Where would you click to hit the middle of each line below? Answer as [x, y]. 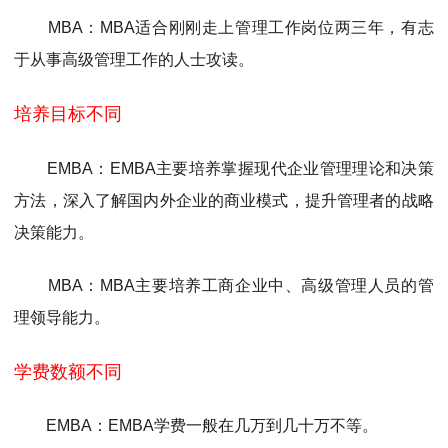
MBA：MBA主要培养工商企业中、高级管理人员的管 [224, 285]
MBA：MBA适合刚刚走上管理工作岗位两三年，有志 [224, 27]
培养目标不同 [68, 113]
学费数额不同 [68, 371]
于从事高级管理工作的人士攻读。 [134, 59]
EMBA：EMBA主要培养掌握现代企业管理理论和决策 [224, 168]
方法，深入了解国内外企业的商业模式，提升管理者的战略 [224, 200]
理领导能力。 [62, 317]
